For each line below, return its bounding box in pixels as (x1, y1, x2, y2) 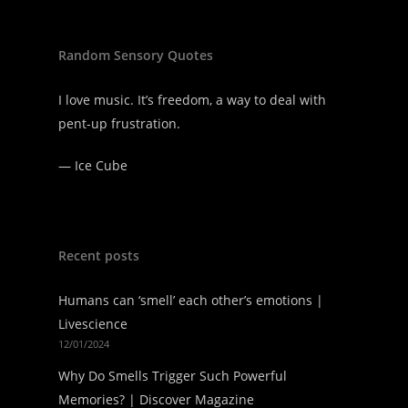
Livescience (58, 315, 127, 332)
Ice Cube (75, 157, 127, 174)
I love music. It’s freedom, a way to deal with (58, 91, 326, 108)
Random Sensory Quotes (58, 46, 213, 64)
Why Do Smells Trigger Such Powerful (58, 367, 287, 384)
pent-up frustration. (58, 115, 180, 132)
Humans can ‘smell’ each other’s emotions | (58, 291, 323, 309)
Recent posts (58, 247, 139, 264)
